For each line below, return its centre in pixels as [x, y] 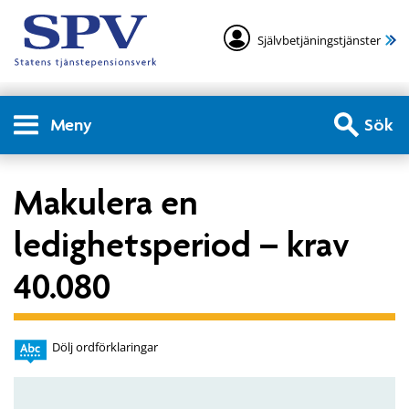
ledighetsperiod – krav [182, 244]
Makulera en [106, 202]
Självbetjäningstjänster [319, 41]
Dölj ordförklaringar [105, 347]
